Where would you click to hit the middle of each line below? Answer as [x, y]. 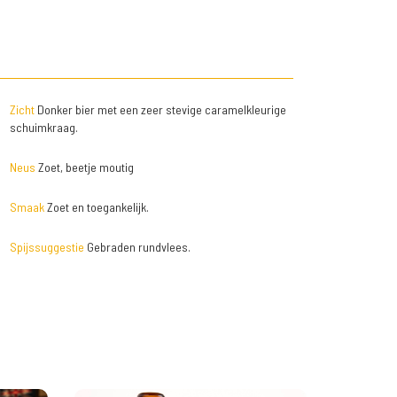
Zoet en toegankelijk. [96, 207]
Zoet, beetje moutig [84, 167]
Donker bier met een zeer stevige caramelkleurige [160, 110]
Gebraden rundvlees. [137, 247]
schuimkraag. [43, 128]
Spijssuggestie [47, 247]
